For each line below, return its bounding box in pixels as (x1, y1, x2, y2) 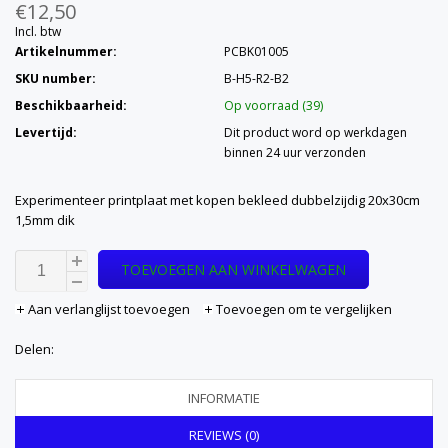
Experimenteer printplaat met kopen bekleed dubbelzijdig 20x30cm (15, 191, 420, 209)
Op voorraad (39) (224, 97, 323, 114)
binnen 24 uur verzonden (224, 144, 366, 161)
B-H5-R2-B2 (224, 70, 289, 87)
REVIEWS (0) (189, 426, 259, 444)
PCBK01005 (224, 43, 289, 60)
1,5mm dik (15, 211, 75, 229)
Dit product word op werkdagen (224, 124, 407, 141)
